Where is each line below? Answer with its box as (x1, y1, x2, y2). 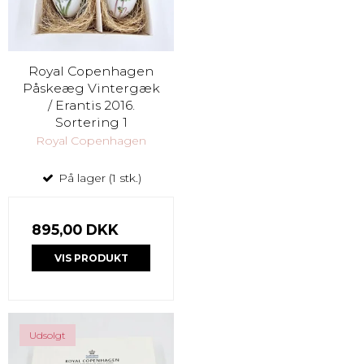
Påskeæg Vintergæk (22, 80, 160, 97)
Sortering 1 (54, 115, 128, 131)
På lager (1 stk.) (55, 171, 141, 186)
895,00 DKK (32, 221, 119, 239)
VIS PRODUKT (54, 251, 128, 264)
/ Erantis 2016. (47, 97, 135, 114)
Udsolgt (29, 328, 66, 341)
